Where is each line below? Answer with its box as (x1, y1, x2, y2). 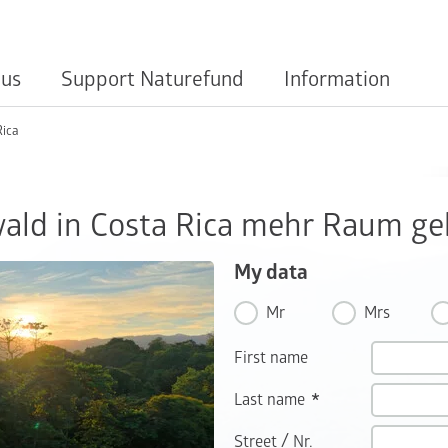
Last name (234, 390, 305, 410)
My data (234, 260, 308, 285)
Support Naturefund (61, 66, 245, 92)
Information (284, 66, 391, 92)
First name (234, 348, 308, 368)
